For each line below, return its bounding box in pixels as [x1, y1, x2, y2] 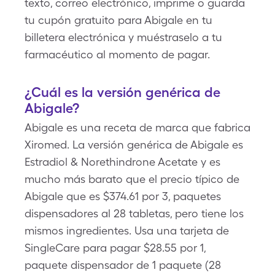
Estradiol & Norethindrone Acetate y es [25, 155, 220, 168]
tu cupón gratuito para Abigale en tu [25, 14, 212, 26]
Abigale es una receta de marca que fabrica [25, 121, 250, 134]
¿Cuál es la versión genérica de [25, 84, 220, 100]
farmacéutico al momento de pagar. [25, 48, 210, 61]
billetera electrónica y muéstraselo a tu [25, 31, 222, 44]
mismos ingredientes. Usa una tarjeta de [25, 224, 229, 237]
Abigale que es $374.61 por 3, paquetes [25, 190, 221, 203]
